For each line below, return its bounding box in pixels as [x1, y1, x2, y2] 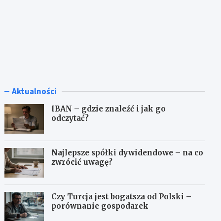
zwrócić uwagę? [51, 157, 113, 167]
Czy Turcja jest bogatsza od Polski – [51, 192, 192, 202]
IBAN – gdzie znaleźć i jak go [51, 104, 166, 114]
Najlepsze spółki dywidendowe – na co [51, 148, 204, 158]
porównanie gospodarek [51, 201, 149, 211]
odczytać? [51, 113, 89, 123]
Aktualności [12, 86, 57, 97]
